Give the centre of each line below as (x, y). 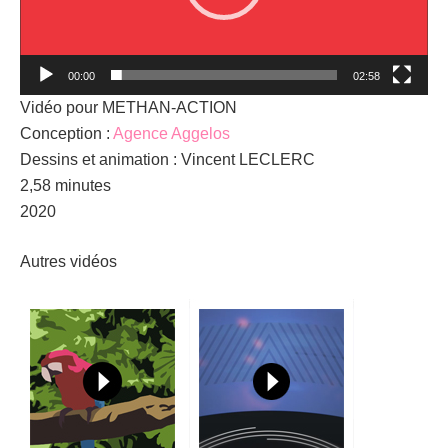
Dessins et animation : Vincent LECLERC (167, 159)
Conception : (66, 133)
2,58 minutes (65, 185)
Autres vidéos (68, 261)
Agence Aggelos (171, 133)
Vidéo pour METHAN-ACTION (128, 107)
